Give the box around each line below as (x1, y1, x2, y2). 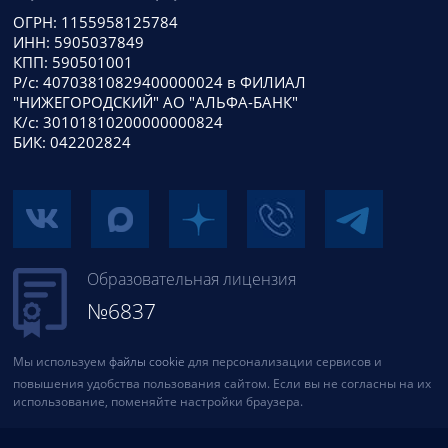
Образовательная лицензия (86, 267, 296, 290)
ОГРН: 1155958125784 (12, 12, 178, 33)
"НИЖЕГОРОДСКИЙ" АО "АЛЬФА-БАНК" (12, 92, 298, 113)
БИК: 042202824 (12, 132, 131, 153)
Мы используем (12, 352, 109, 370)
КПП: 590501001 (12, 52, 133, 73)
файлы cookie (108, 352, 185, 370)
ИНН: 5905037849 (12, 32, 144, 53)
